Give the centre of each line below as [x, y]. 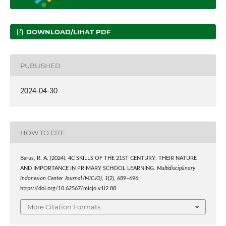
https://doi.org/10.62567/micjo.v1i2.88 [68, 189]
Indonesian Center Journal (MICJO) [61, 179]
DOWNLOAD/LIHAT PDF [68, 32]
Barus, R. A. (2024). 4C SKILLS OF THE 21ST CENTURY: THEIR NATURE [108, 159]
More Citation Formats [64, 207]
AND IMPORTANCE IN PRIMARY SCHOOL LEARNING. [88, 169]
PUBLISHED [40, 65]
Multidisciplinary [176, 169]
